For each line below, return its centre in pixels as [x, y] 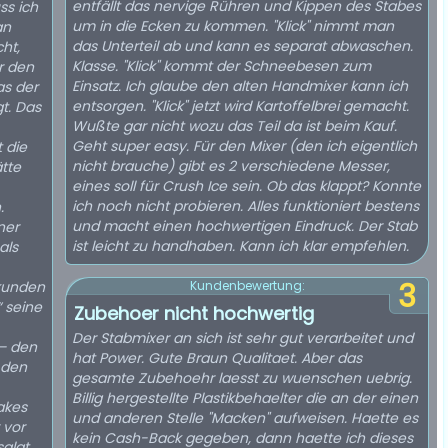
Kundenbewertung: [247, 285]
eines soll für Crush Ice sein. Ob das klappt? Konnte [246, 186]
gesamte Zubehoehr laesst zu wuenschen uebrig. [242, 378]
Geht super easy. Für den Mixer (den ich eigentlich [244, 146]
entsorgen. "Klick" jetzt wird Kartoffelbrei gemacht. [240, 106]
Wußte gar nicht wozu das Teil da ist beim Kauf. [234, 126]
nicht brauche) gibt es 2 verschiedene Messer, [231, 166]
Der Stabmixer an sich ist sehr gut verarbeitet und [242, 338]
